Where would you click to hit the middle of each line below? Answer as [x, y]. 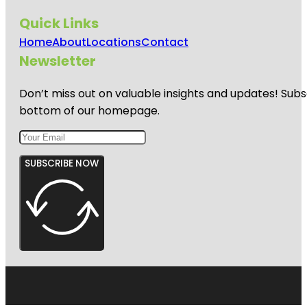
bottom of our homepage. [89, 110]
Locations [114, 42]
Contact [165, 42]
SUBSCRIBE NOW [62, 163]
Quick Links [59, 23]
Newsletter [58, 61]
